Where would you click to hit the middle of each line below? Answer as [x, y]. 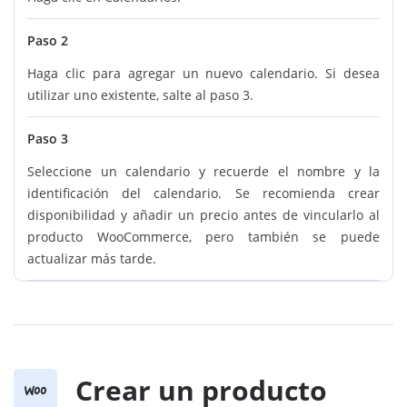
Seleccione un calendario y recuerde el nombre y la [203, 172]
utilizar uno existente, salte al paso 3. [140, 95]
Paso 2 [48, 41]
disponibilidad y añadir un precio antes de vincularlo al [203, 215]
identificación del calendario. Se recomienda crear [203, 194]
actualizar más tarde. [92, 259]
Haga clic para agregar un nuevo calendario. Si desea [203, 74]
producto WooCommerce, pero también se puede [203, 237]
